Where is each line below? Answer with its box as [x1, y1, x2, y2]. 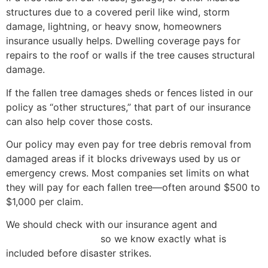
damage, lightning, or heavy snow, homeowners [6, 20, 221, 33]
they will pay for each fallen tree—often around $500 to [6, 181, 260, 194]
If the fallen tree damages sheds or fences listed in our [6, 86, 253, 99]
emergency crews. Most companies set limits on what [6, 167, 249, 179]
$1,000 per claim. [6, 196, 83, 208]
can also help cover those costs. [6, 115, 153, 127]
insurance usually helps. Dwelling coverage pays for [6, 35, 240, 47]
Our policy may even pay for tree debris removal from [6, 138, 251, 151]
